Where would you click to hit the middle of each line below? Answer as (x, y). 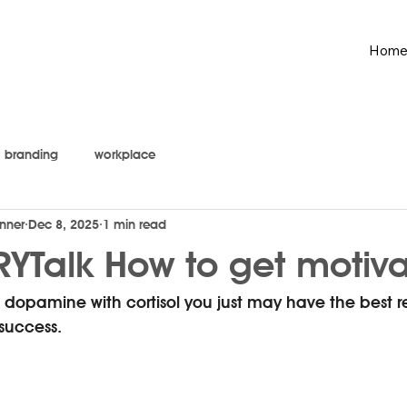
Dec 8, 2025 (64, 224)
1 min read (134, 224)
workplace (125, 154)
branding (31, 154)
